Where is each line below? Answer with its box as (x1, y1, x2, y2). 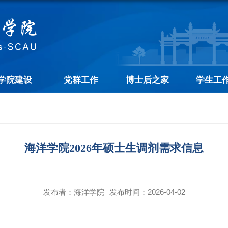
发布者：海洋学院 (43, 188, 104, 196)
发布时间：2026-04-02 (109, 188, 185, 196)
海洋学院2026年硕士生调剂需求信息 (24, 141, 204, 154)
